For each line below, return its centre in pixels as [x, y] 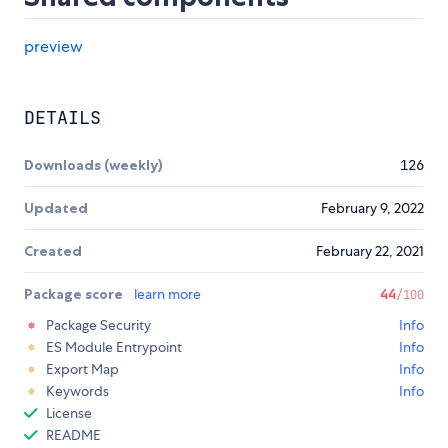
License [69, 413]
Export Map [82, 369]
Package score [75, 294]
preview [53, 47]
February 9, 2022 [372, 208]
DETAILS [62, 118]
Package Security [98, 325]
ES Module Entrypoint [114, 347]
